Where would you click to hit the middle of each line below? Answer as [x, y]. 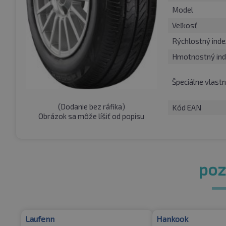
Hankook [172, 219]
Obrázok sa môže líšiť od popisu [92, 116]
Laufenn [40, 219]
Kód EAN [186, 107]
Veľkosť [184, 25]
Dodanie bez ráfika [91, 107]
